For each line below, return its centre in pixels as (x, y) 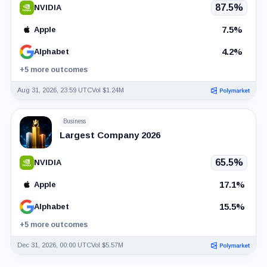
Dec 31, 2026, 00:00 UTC (54, 245)
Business (74, 122)
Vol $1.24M (108, 90)
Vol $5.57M (107, 245)
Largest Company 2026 (110, 135)
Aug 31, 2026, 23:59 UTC (54, 90)
